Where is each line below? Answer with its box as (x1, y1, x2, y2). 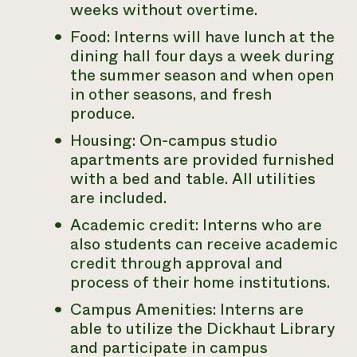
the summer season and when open (70, 64, 334, 87)
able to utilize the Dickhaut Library (70, 317, 335, 340)
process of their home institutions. (70, 271, 330, 294)
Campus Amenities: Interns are (70, 298, 304, 321)
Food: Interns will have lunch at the (70, 25, 335, 49)
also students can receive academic (70, 233, 338, 256)
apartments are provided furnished (70, 148, 335, 171)
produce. (70, 102, 135, 125)
